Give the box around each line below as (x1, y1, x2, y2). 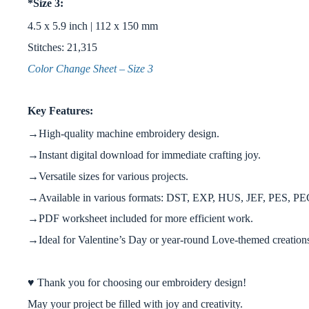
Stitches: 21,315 (28, 41, 97, 54)
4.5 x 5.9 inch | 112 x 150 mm (28, 20, 158, 32)
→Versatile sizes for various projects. (28, 170, 188, 182)
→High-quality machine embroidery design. (28, 128, 219, 140)
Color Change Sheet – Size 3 (28, 62, 153, 74)
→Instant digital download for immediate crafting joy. (28, 149, 261, 161)
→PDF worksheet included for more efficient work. (28, 212, 253, 225)
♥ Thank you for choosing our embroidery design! (28, 276, 246, 288)
